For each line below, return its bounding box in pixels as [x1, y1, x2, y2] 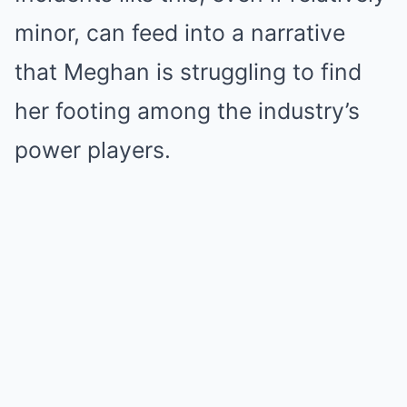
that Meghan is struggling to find [15, 58, 362, 85]
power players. [15, 136, 171, 164]
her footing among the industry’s [15, 97, 360, 124]
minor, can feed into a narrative [15, 19, 345, 46]
